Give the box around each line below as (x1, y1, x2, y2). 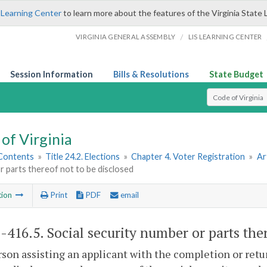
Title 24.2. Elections (45, 151, 120, 162)
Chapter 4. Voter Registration (131, 151, 246, 162)
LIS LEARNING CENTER (188, 33, 262, 41)
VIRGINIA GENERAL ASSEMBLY (76, 33, 176, 41)
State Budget (209, 69, 263, 79)
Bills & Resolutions (113, 69, 189, 79)
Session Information (10, 69, 93, 79)
